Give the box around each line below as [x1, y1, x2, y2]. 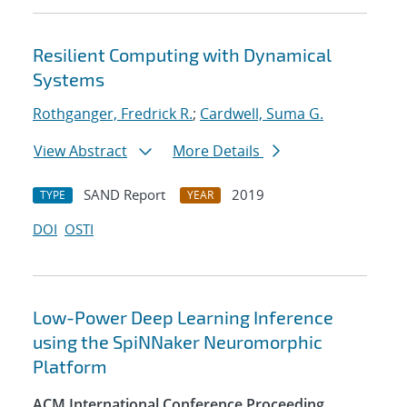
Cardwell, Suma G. [200, 104, 323, 124]
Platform [33, 355, 107, 378]
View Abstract [34, 141, 127, 162]
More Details [173, 141, 263, 162]
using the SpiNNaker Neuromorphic [33, 331, 323, 353]
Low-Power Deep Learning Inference [33, 306, 333, 329]
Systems [33, 68, 104, 91]
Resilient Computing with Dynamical [33, 44, 332, 66]
